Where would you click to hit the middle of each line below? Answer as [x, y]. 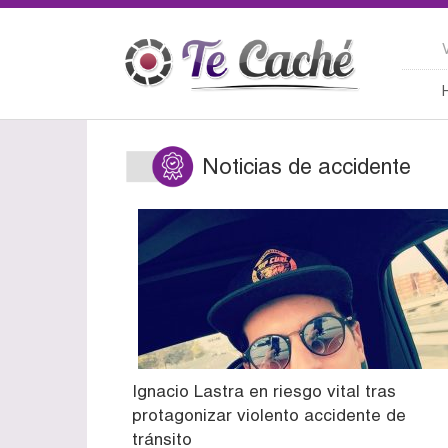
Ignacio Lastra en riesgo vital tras [264, 390]
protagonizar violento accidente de [269, 414]
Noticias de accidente [306, 166]
